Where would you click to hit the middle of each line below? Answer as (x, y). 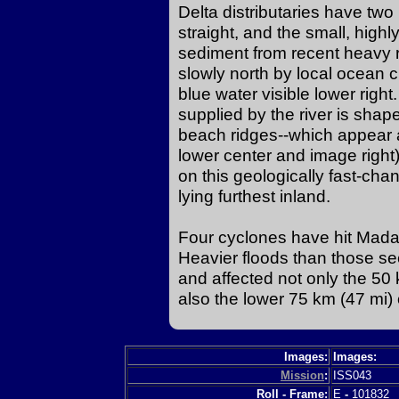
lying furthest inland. (254, 195)
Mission (302, 375)
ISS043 (356, 375)
